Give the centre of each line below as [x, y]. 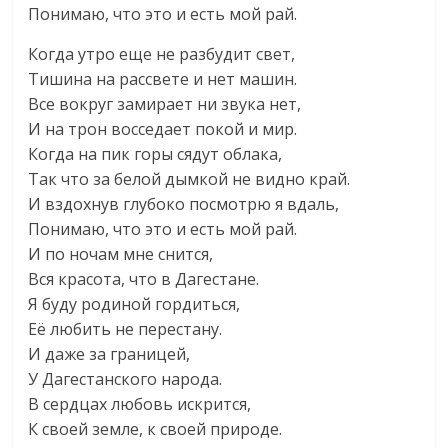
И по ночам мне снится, [121, 254]
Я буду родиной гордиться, [134, 304]
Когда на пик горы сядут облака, [155, 154]
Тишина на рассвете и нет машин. [163, 79]
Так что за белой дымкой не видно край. [189, 179]
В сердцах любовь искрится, [140, 404]
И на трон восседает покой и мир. [163, 129]
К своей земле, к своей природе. [155, 429]
